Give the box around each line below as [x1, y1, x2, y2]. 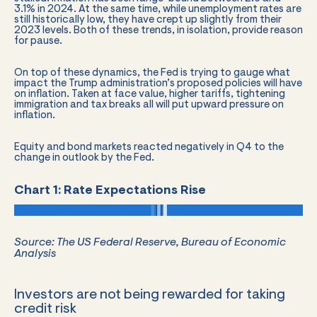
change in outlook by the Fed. [14, 152, 154, 163]
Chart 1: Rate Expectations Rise [14, 184, 206, 197]
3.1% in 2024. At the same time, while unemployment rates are [14, 4, 301, 15]
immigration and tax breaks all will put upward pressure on [14, 99, 284, 110]
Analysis [14, 248, 56, 260]
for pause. [14, 35, 62, 47]
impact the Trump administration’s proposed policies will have [14, 78, 302, 89]
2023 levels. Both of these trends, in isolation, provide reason [14, 25, 303, 36]
